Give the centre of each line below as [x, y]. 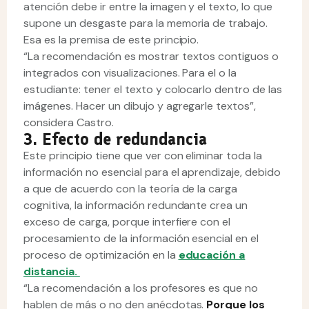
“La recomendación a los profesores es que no [141, 288]
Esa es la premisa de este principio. [113, 40]
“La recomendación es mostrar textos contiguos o [151, 56]
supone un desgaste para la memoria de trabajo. [146, 23]
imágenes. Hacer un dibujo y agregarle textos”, [140, 106]
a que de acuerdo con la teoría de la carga [131, 189]
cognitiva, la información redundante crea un [136, 205]
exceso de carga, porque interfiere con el [127, 222]
